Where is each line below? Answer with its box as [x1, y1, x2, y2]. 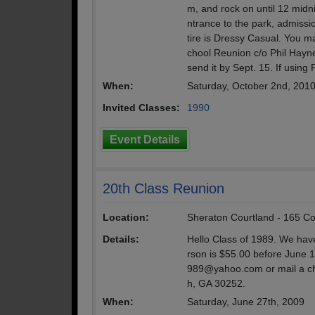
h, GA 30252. [187, 278, 245, 289]
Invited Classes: [103, 102, 180, 113]
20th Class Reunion [103, 181, 224, 196]
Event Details [110, 134, 180, 146]
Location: [103, 212, 149, 223]
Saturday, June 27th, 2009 [187, 296, 304, 307]
